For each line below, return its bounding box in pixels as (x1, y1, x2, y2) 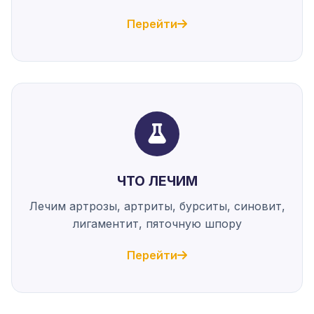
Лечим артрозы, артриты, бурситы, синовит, (29, 198, 285, 213)
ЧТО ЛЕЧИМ (116, 172, 198, 189)
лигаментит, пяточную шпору (72, 216, 242, 231)
